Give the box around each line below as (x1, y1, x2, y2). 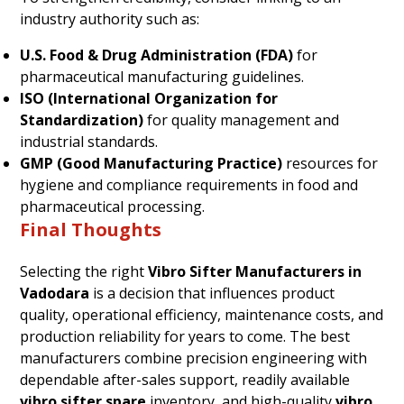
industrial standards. (20, 131, 159, 151)
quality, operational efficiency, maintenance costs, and (20, 304, 384, 325)
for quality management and (143, 109, 340, 130)
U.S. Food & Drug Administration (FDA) (20, 44, 294, 65)
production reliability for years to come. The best (20, 326, 351, 346)
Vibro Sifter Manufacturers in (148, 261, 363, 281)
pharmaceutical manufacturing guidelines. (20, 66, 305, 87)
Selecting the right (20, 261, 149, 281)
